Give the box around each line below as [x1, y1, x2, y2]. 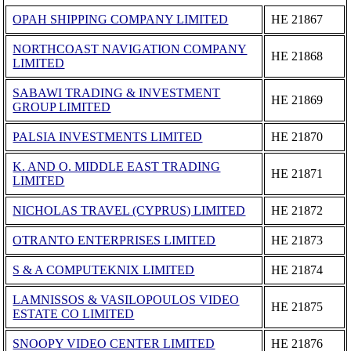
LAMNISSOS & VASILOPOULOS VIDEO [13, 293, 240, 307]
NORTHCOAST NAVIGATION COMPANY [13, 42, 248, 56]
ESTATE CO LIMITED [13, 307, 135, 321]
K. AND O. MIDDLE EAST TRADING [13, 160, 221, 174]
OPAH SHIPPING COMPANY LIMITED [13, 13, 229, 27]
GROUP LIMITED [13, 100, 111, 114]
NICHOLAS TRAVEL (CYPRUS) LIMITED [13, 204, 246, 218]
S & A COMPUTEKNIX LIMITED [13, 263, 195, 277]
